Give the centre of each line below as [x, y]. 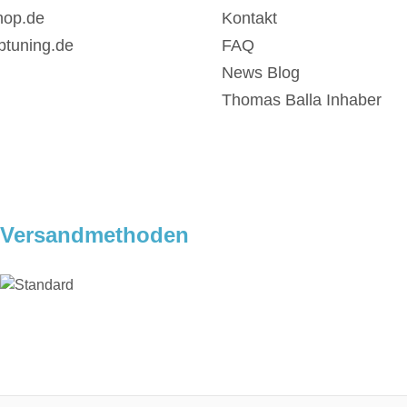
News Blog [261, 73]
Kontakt [249, 19]
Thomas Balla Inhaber [302, 100]
